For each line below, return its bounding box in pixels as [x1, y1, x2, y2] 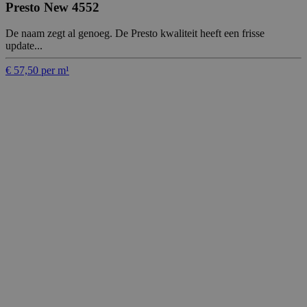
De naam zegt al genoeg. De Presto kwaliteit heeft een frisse [5, 27, 265, 40]
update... [5, 40, 42, 52]
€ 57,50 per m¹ [5, 64, 69, 77]
